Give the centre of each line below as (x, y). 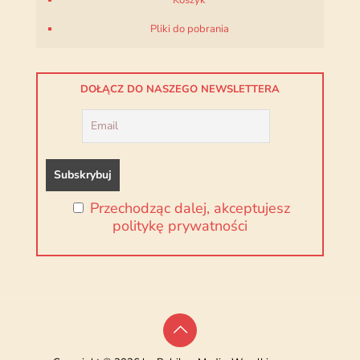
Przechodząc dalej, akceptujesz (190, 209)
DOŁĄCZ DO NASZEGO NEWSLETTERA (180, 90)
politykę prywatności (180, 226)
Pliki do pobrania (189, 29)
